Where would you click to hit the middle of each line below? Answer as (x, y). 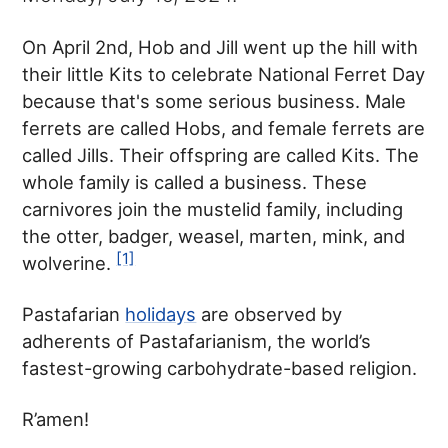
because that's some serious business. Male (214, 100)
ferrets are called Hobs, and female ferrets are (224, 127)
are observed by (269, 313)
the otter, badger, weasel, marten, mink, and (214, 235)
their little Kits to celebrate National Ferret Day (224, 73)
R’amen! (56, 418)
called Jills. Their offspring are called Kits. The (221, 154)
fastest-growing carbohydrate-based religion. (220, 367)
